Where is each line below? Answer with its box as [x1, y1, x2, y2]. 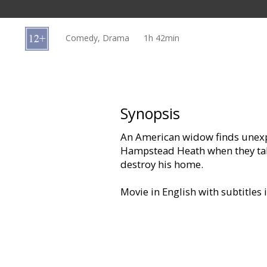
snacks [24, 68, 64, 84]
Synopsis [120, 103, 180, 124]
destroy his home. [120, 157, 203, 172]
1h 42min [144, 32, 179, 44]
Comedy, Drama [66, 32, 129, 44]
